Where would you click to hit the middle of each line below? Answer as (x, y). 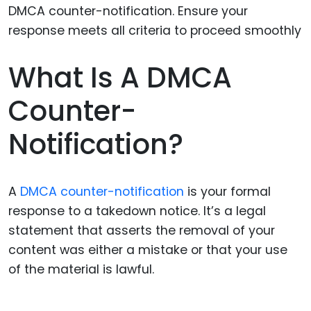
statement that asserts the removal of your (142, 231)
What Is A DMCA (120, 78)
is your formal (227, 192)
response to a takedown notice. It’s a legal (137, 211)
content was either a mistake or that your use (148, 250)
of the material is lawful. (81, 270)
